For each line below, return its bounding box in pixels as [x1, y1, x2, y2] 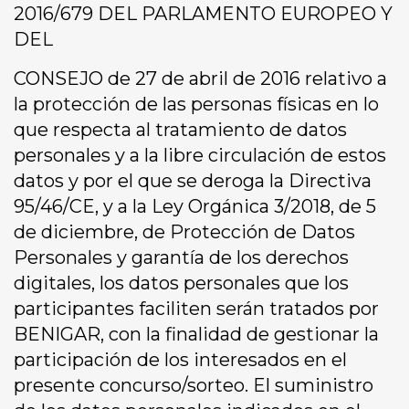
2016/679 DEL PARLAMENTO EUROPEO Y [14, 3, 393, 26]
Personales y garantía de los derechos [14, 246, 349, 269]
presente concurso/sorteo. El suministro [14, 374, 373, 397]
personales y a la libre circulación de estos [14, 144, 386, 167]
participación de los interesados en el [14, 349, 347, 372]
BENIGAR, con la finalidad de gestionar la [14, 323, 379, 346]
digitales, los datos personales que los [14, 272, 349, 295]
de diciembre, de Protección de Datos [14, 221, 355, 244]
